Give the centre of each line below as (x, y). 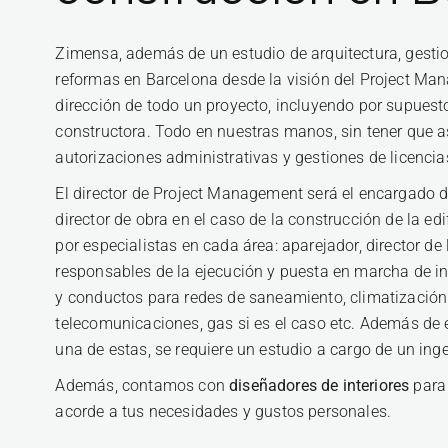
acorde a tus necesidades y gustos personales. (223, 411)
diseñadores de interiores (319, 385)
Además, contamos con (142, 385)
